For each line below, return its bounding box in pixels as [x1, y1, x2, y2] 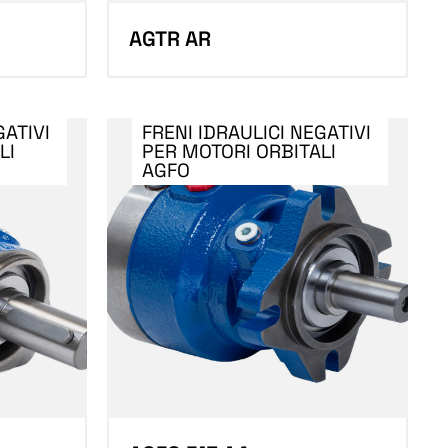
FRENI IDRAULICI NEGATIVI [141, 119, 371, 145]
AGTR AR [128, 25, 211, 52]
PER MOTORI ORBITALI [141, 138, 336, 164]
